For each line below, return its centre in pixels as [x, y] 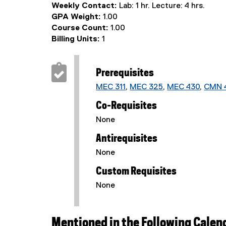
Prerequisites [125, 73]
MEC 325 [147, 87]
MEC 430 [184, 87]
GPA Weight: [77, 17]
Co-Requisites [127, 106]
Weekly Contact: [85, 6]
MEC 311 [111, 87]
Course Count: [81, 28]
